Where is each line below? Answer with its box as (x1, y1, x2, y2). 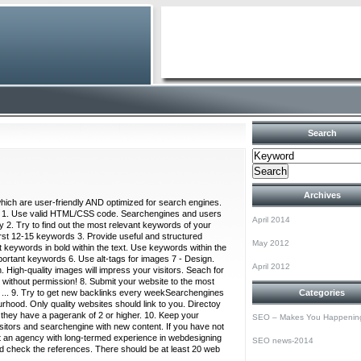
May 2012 (251, 239, 289, 247)
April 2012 (251, 262, 290, 271)
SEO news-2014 (251, 336, 313, 345)
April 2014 (251, 215, 290, 224)
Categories (299, 288, 345, 297)
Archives (303, 190, 341, 200)
